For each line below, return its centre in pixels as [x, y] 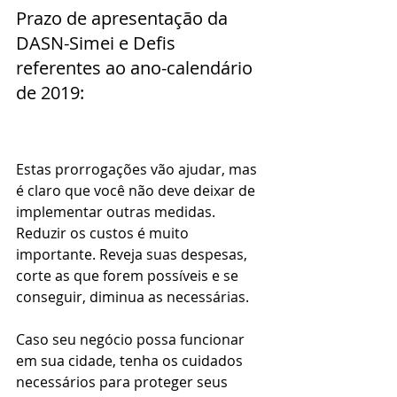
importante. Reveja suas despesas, [133, 255]
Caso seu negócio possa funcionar [132, 340]
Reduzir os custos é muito [104, 234]
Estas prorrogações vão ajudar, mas [138, 170]
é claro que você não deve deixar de [137, 191]
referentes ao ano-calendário [136, 67]
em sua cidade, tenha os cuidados [131, 361]
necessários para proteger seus [124, 382]
